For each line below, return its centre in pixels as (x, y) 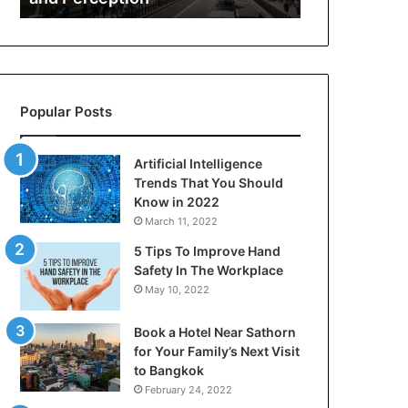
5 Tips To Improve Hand (208, 251)
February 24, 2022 (189, 390)
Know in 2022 (177, 202)
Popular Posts (66, 112)
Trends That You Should (209, 183)
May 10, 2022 (178, 290)
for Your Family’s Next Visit (217, 351)
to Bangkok (169, 370)
